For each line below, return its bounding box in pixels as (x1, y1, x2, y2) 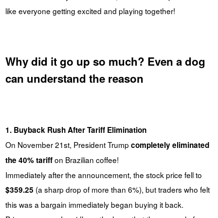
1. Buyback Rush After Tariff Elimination (5, 124, 146, 135)
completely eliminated (130, 139, 209, 150)
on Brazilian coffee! (52, 154, 119, 165)
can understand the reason (5, 70, 144, 86)
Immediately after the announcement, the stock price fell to (5, 169, 202, 180)
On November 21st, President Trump (5, 139, 131, 150)
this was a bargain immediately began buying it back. (5, 199, 183, 210)
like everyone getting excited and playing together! (5, 5, 175, 16)
